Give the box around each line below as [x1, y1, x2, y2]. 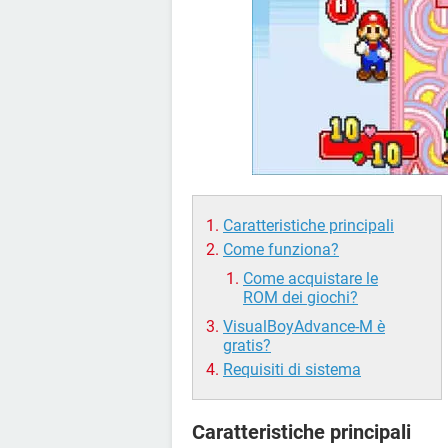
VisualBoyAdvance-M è [223, 317, 385, 337]
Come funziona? [223, 240, 339, 260]
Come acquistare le [243, 269, 378, 289]
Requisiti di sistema [223, 360, 361, 380]
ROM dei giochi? [243, 288, 358, 308]
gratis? [223, 336, 271, 356]
